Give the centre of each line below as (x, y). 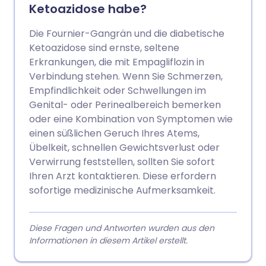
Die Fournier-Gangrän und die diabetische (127, 34)
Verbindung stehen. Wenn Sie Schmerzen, (126, 76)
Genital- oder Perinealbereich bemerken (125, 105)
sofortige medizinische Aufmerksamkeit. (122, 190)
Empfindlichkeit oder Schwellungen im (118, 91)
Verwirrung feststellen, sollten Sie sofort (122, 162)
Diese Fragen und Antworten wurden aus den (122, 228)
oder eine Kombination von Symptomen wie (131, 119)
